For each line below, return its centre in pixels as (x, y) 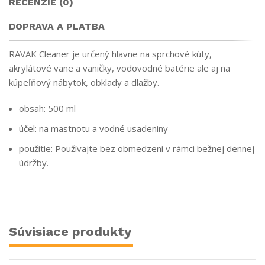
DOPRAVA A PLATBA (57, 26)
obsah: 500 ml (47, 108)
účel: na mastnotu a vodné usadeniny (93, 128)
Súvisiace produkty (70, 231)
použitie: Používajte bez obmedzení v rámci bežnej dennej (137, 148)
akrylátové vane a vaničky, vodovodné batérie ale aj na (119, 68)
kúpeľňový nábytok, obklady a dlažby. (84, 82)
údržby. (34, 162)
